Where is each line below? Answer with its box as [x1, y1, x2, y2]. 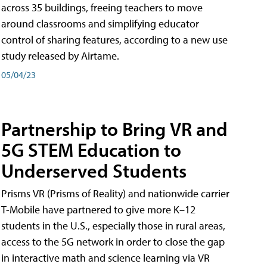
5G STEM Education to [1, 138, 181, 162]
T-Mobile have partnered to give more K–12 [1, 203, 195, 217]
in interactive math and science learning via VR [1, 251, 210, 265]
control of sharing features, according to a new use [1, 32, 228, 46]
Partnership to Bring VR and [1, 117, 228, 141]
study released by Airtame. [1, 48, 119, 63]
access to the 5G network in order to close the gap [1, 235, 225, 249]
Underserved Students [1, 159, 187, 183]
